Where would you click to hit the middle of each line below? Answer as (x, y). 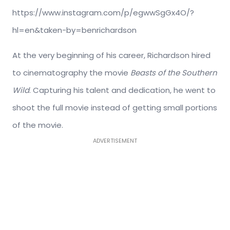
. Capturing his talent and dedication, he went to (122, 90)
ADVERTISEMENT (115, 140)
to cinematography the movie (71, 72)
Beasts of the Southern (174, 72)
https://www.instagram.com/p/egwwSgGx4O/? (103, 12)
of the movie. (38, 125)
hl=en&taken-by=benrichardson (74, 30)
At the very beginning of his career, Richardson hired (111, 55)
